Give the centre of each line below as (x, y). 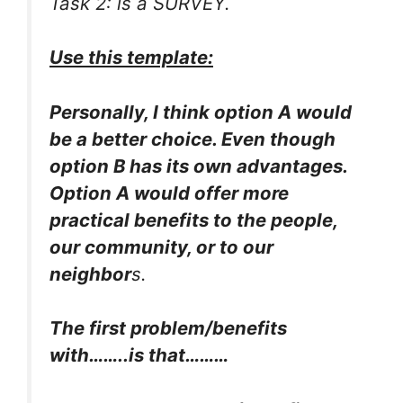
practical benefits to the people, (193, 219)
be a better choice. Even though (193, 139)
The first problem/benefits (168, 328)
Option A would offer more (169, 193)
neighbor (90, 273)
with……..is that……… (139, 355)
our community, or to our (161, 246)
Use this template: (131, 58)
